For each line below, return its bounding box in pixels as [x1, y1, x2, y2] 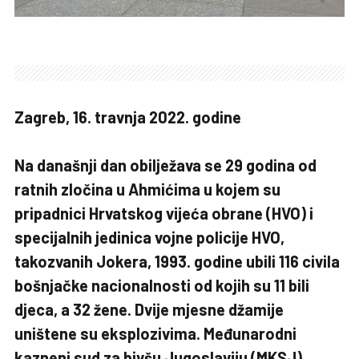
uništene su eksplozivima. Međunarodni [14, 324, 296, 344]
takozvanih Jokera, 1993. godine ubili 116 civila [14, 252, 340, 272]
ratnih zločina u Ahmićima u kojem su [14, 179, 280, 200]
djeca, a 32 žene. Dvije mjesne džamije [14, 300, 284, 320]
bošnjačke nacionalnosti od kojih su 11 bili [14, 276, 309, 296]
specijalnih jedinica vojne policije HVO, [14, 228, 284, 248]
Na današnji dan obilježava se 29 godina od [14, 155, 317, 175]
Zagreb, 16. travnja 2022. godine [14, 107, 241, 127]
